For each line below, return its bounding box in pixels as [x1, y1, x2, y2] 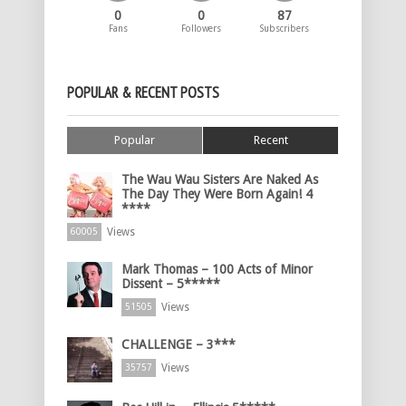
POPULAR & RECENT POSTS [67, 82, 219, 103]
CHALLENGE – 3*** [121, 337, 236, 353]
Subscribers [260, 24, 310, 34]
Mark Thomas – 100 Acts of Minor [121, 262, 313, 277]
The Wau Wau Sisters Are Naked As [121, 172, 318, 188]
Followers [181, 24, 222, 34]
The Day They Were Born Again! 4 [121, 187, 313, 202]
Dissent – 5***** [121, 276, 220, 292]
